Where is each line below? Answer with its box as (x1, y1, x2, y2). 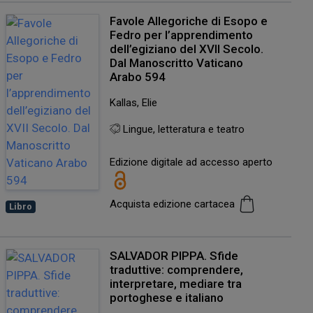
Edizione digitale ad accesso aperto (109, 156, 272, 169)
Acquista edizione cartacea (109, 198, 238, 211)
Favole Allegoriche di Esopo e (109, 13, 268, 28)
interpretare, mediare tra (109, 277, 242, 291)
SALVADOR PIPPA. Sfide (109, 249, 238, 263)
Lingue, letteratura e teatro (119, 122, 245, 136)
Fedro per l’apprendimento (109, 27, 253, 42)
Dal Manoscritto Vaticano (109, 55, 243, 70)
